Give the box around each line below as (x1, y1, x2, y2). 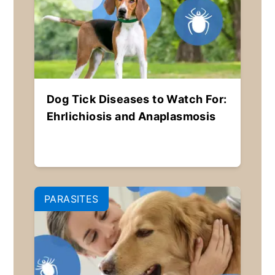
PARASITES (44, 193, 99, 206)
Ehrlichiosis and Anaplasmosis (46, 110, 216, 123)
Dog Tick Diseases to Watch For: (46, 93, 227, 106)
